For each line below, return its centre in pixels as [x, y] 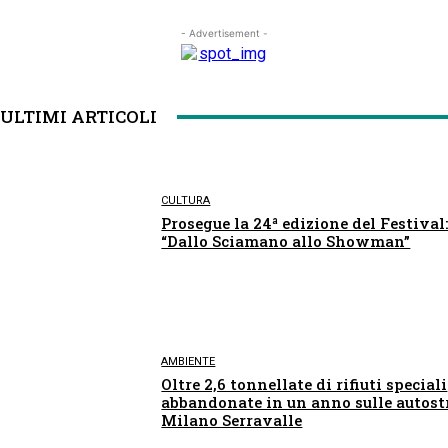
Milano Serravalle [232, 420]
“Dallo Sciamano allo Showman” [286, 240]
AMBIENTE [188, 362]
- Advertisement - [224, 33]
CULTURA [186, 200]
